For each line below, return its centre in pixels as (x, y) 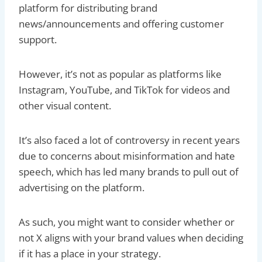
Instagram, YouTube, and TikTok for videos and (124, 89)
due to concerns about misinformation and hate (127, 156)
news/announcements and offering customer (121, 23)
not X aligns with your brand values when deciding (131, 237)
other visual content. (66, 105)
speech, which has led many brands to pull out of (129, 171)
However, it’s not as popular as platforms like (120, 74)
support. (40, 39)
